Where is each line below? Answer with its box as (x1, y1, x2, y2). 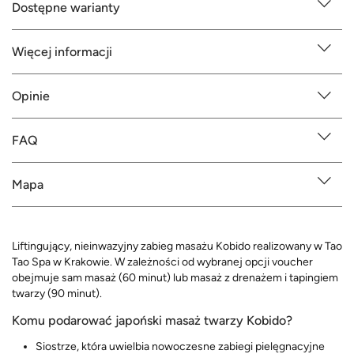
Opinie (12, 88, 50, 104)
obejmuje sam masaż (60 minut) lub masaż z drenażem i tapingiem (12, 270, 338, 284)
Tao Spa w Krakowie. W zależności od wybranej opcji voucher (12, 254, 313, 269)
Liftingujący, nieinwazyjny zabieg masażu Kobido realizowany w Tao (12, 239, 342, 253)
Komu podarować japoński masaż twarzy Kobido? (12, 312, 292, 328)
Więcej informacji (12, 43, 112, 59)
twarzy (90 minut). (12, 286, 102, 300)
